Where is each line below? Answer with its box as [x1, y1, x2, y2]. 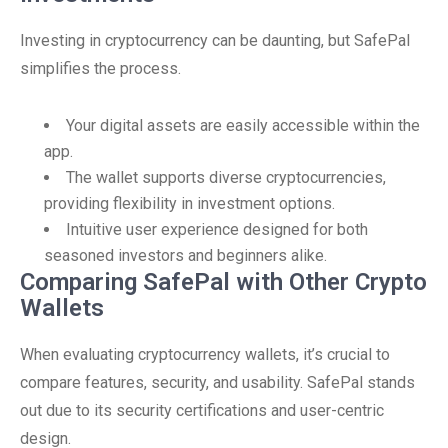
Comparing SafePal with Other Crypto [20, 268, 427, 296]
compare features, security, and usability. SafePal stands [20, 373, 415, 392]
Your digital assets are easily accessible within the [66, 116, 420, 135]
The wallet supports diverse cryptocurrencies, [66, 168, 386, 187]
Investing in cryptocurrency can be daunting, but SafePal [20, 31, 410, 50]
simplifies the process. [20, 59, 181, 78]
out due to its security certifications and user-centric [20, 401, 384, 420]
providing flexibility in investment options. [44, 194, 335, 213]
